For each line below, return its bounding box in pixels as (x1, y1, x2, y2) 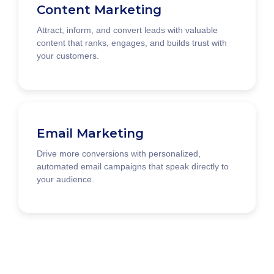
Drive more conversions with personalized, (37, 148, 201, 158)
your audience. (37, 174, 94, 184)
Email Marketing (37, 125, 144, 141)
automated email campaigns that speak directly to (37, 161, 229, 171)
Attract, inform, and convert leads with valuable (37, 25, 218, 35)
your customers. (37, 51, 99, 61)
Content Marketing (37, 2, 161, 18)
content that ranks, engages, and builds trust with (37, 38, 227, 48)
